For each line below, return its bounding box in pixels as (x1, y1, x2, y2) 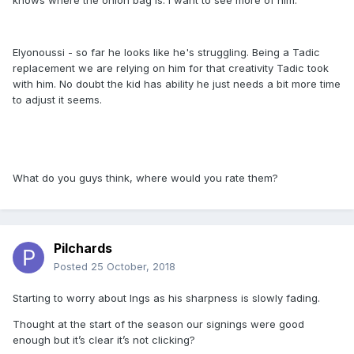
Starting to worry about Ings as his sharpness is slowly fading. (13, 292, 320, 305)
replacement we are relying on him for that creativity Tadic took (13, 62, 329, 75)
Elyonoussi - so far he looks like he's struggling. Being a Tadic (13, 46, 320, 59)
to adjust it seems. (13, 93, 102, 107)
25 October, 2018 (91, 260, 175, 273)
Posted (54, 260, 91, 273)
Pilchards (54, 240, 112, 257)
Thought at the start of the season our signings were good (13, 318, 304, 331)
